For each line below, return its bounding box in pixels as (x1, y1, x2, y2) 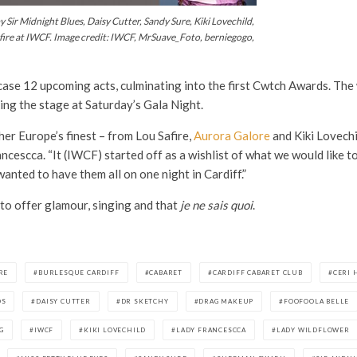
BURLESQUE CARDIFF (38, 269, 120, 277)
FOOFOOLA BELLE (284, 297, 350, 306)
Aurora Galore (194, 128, 270, 143)
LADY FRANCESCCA (176, 326, 247, 335)
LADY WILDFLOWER (276, 326, 350, 335)
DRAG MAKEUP (198, 297, 254, 306)
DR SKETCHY (120, 297, 169, 306)
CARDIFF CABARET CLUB (212, 269, 303, 277)
